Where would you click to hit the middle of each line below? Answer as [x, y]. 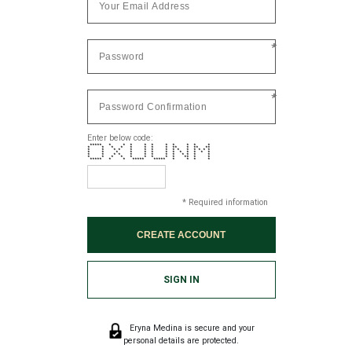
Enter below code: [120, 138]
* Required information [225, 203]
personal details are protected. [181, 341]
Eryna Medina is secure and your [191, 328]
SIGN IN [181, 280]
